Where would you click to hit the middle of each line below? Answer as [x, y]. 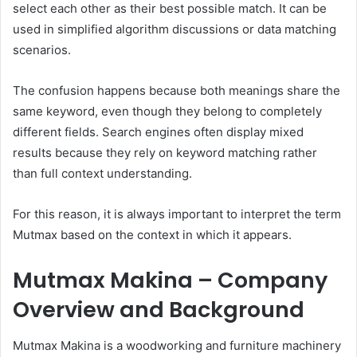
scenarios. [42, 50]
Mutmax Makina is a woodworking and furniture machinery [177, 345]
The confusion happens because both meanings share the [177, 91]
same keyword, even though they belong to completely [167, 112]
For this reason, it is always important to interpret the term [177, 214]
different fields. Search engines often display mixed [158, 132]
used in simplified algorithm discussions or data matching [175, 29]
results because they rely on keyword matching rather [165, 153]
